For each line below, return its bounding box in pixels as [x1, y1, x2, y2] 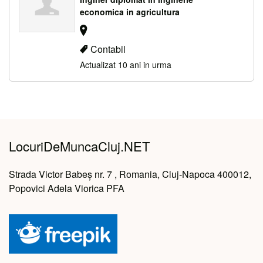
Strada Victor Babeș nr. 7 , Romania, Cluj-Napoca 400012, [9, 167, 251, 181]
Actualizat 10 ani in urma [80, 59, 171, 71]
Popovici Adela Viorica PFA [9, 181, 124, 195]
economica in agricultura [80, 6, 180, 18]
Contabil [90, 42, 126, 56]
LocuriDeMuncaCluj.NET [9, 137, 150, 156]
